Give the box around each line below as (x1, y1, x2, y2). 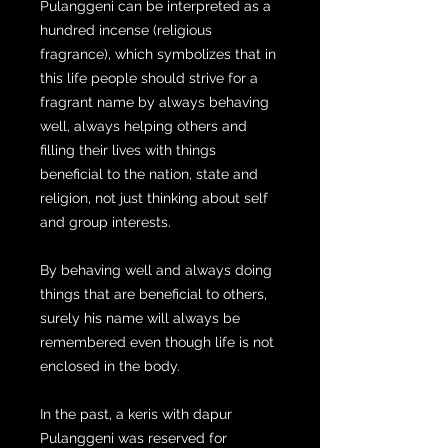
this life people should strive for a (40, 69, 258, 86)
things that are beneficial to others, (40, 285, 267, 302)
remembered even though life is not (40, 333, 274, 350)
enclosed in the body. (40, 357, 180, 374)
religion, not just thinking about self (40, 189, 268, 206)
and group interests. (40, 213, 171, 230)
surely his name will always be (40, 309, 240, 326)
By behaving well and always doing (40, 261, 272, 278)
